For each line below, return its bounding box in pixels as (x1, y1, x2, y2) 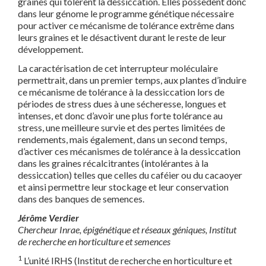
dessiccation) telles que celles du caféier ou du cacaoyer (18, 169, 242, 181)
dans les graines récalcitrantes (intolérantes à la (18, 157, 208, 169)
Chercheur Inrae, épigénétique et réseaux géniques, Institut (18, 224, 236, 236)
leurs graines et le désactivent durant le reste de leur (18, 31, 226, 43)
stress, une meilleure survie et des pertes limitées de (18, 122, 225, 134)
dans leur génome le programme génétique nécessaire (18, 8, 234, 20)
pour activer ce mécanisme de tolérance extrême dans (18, 20, 235, 31)
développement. (18, 43, 83, 55)
